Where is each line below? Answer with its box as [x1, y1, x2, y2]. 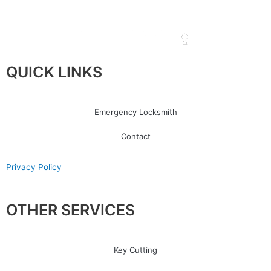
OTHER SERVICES [6, 200, 135, 219]
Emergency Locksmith [94, 106, 177, 117]
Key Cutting [114, 244, 157, 255]
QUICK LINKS [6, 62, 102, 81]
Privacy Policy [6, 162, 62, 172]
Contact [120, 131, 151, 141]
